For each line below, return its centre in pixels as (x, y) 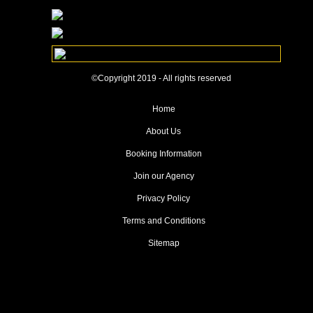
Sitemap (163, 243)
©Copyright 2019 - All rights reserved (161, 78)
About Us (163, 131)
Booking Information (163, 154)
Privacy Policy (163, 198)
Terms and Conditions (163, 221)
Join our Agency (163, 176)
